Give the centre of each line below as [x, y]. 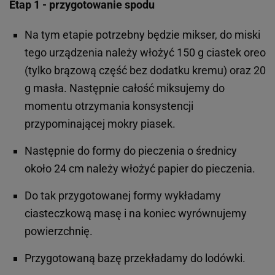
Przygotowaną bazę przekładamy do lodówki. [136, 258]
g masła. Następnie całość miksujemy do [125, 88]
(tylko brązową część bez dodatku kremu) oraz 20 [145, 71]
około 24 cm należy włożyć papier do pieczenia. [140, 169]
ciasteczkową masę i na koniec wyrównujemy [136, 214]
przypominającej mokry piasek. [100, 124]
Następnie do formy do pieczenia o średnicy [131, 151]
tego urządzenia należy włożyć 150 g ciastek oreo [145, 53]
